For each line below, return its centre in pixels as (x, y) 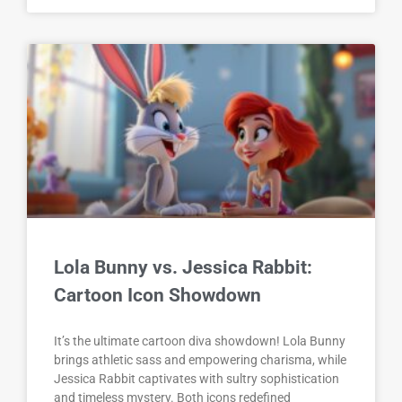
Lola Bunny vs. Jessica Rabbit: (183, 268)
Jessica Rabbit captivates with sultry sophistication (197, 379)
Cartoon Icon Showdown (157, 296)
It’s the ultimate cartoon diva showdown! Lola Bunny (200, 341)
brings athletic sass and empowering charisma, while (200, 360)
